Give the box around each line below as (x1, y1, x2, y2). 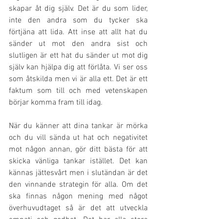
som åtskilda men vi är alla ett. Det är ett (9, 74, 148, 85)
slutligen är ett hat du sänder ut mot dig (9, 51, 148, 61)
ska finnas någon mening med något (9, 192, 148, 202)
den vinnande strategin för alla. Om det (9, 180, 148, 190)
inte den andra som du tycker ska (9, 16, 148, 26)
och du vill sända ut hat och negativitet (9, 133, 148, 143)
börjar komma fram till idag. (9, 98, 105, 108)
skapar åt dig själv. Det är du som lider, (9, 4, 148, 14)
